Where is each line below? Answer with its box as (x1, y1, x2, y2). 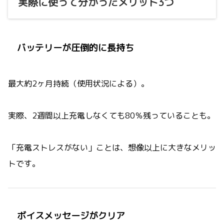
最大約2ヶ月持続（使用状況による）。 (8, 78, 149, 89)
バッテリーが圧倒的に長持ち (16, 41, 134, 54)
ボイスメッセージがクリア (16, 209, 125, 222)
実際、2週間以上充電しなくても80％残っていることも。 (8, 110, 215, 121)
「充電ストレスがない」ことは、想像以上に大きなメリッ (8, 142, 216, 153)
